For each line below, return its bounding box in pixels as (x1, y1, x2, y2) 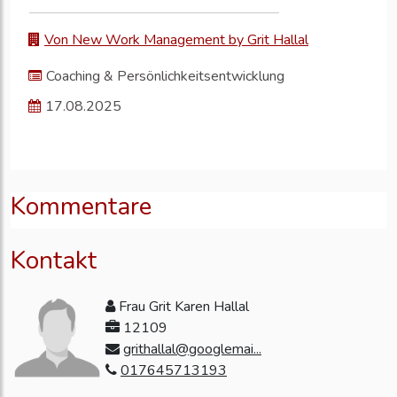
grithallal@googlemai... (123, 339, 261, 360)
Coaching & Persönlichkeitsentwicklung (46, 66, 284, 87)
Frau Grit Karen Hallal (115, 297, 249, 317)
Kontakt (11, 244, 97, 278)
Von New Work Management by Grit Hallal (44, 30, 308, 51)
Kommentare (11, 190, 152, 224)
